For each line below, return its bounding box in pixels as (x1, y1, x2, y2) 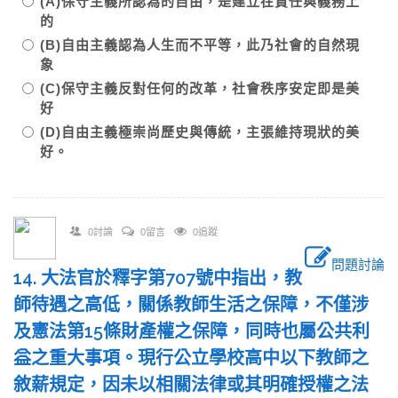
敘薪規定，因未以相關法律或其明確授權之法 (13, 374, 369, 395)
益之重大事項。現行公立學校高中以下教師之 (13, 347, 369, 369)
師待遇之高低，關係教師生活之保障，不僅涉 (13, 294, 369, 315)
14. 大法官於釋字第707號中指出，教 (13, 267, 302, 289)
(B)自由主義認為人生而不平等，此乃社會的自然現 (40, 37, 360, 52)
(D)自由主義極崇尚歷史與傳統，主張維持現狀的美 (40, 124, 360, 139)
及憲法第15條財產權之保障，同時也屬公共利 (13, 321, 370, 342)
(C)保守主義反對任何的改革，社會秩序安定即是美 (40, 81, 360, 96)
